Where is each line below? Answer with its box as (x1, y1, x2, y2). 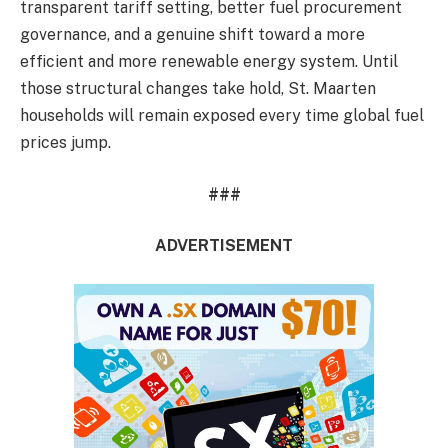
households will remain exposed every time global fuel (20, 106, 424, 126)
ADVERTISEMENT (155, 236, 293, 256)
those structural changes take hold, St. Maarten (20, 79, 376, 99)
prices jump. (20, 133, 111, 153)
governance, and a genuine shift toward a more (20, 25, 365, 45)
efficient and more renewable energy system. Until (20, 52, 398, 72)
